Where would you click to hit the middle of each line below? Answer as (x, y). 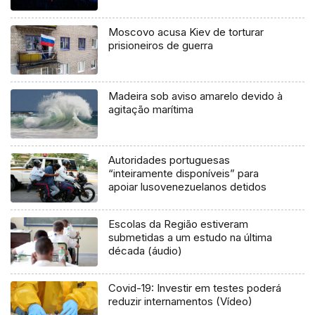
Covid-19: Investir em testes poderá (195, 288)
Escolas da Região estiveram (179, 224)
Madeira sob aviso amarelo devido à (196, 96)
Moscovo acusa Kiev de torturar (186, 32)
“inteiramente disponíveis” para (184, 173)
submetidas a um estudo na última (191, 237)
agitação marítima (151, 109)
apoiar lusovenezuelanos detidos (188, 186)
